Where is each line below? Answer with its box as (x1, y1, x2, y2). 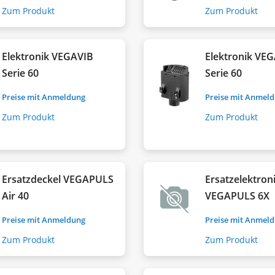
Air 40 (2, 188, 29, 203)
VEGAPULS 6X (205, 188, 270, 203)
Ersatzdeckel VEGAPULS (2, 172, 114, 186)
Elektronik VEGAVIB (2, 49, 94, 63)
